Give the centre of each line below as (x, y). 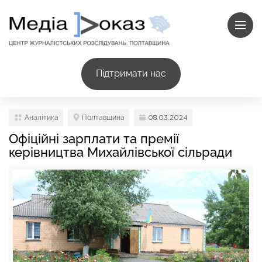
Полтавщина (103, 117)
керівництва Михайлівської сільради (120, 152)
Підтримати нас (131, 74)
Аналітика (42, 117)
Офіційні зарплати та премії (94, 138)
